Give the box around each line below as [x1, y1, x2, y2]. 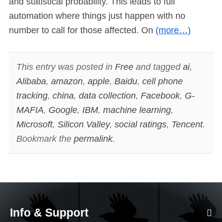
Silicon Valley [57, 119, 110, 129]
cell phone [142, 76, 183, 86]
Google [48, 105, 77, 115]
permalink [73, 133, 112, 144]
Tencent [171, 119, 203, 129]
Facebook [140, 90, 180, 101]
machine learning [103, 105, 171, 115]
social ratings [114, 119, 166, 129]
